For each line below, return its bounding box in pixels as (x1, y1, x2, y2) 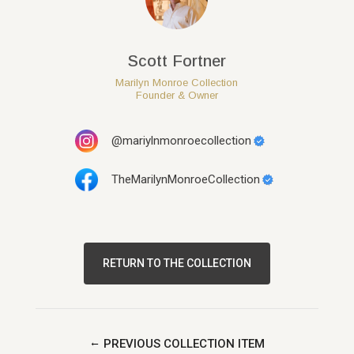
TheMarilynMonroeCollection (111, 172, 260, 187)
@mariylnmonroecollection (111, 134, 251, 149)
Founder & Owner (135, 89, 218, 102)
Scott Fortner (127, 52, 226, 70)
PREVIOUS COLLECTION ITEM (103, 337, 265, 352)
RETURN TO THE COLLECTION (102, 257, 251, 270)
